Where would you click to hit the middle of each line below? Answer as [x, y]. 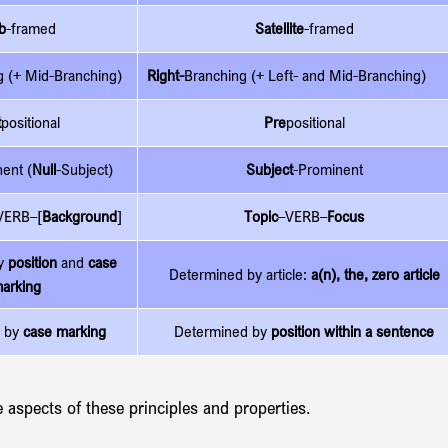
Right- [165, 75]
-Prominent [327, 169]
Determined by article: [239, 274]
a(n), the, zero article [375, 274]
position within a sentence [352, 331]
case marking [64, 331]
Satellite [279, 28]
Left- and [298, 75]
